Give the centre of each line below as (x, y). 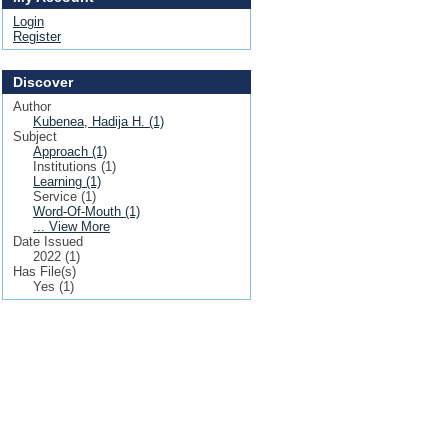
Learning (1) (67, 181)
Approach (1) (70, 151)
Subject (35, 136)
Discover (43, 82)
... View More (71, 226)
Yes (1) (53, 286)
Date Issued (48, 241)
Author (32, 106)
